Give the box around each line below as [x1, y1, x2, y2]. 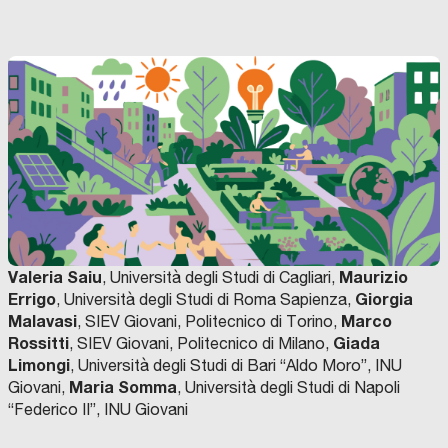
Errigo [8, 289, 56, 309]
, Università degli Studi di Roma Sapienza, [56, 290, 355, 309]
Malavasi [8, 311, 77, 331]
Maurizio [339, 267, 408, 287]
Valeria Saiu [8, 267, 102, 287]
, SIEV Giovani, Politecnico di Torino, [77, 312, 341, 331]
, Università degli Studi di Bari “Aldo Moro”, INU [70, 356, 402, 375]
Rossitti [8, 333, 69, 353]
